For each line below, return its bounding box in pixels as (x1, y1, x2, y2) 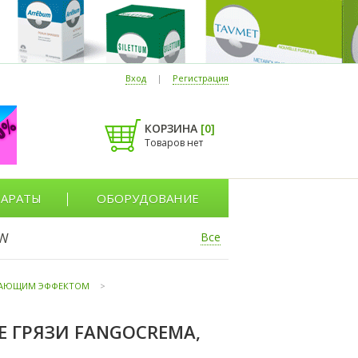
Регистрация (173, 72, 229, 84)
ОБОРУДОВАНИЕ (97, 190, 200, 206)
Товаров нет (145, 136, 203, 149)
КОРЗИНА (145, 121, 201, 136)
